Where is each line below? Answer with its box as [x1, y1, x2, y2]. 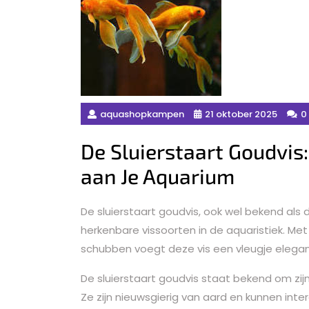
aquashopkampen [100, 107, 184, 121]
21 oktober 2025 [205, 107, 277, 121]
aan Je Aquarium [81, 163, 235, 188]
